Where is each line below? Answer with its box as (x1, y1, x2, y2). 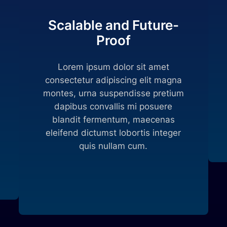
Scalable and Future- (48, 17, 179, 33)
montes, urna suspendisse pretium (43, 88, 184, 98)
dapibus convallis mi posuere (54, 101, 173, 111)
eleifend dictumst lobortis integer (46, 127, 181, 138)
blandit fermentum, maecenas (52, 114, 175, 125)
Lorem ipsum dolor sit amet (57, 61, 169, 72)
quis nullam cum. (79, 140, 148, 151)
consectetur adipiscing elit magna (45, 74, 182, 85)
